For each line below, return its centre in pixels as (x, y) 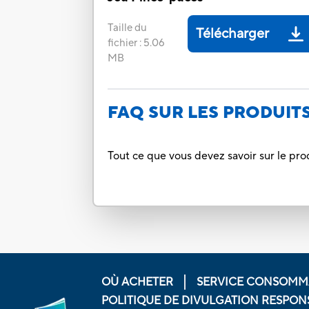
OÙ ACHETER (137, 282)
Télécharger (233, 34)
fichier (123, 43)
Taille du (128, 28)
